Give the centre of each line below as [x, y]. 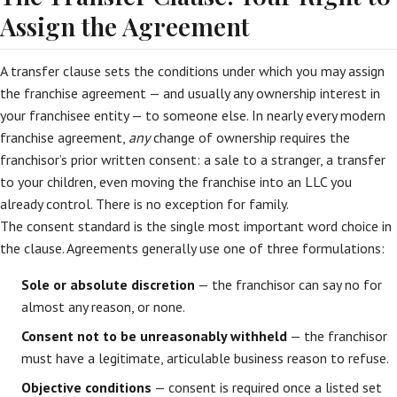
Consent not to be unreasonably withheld [154, 336]
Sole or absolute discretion [108, 284]
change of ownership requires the [250, 137]
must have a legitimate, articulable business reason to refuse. [205, 358]
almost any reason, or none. [103, 307]
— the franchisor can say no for [288, 284]
